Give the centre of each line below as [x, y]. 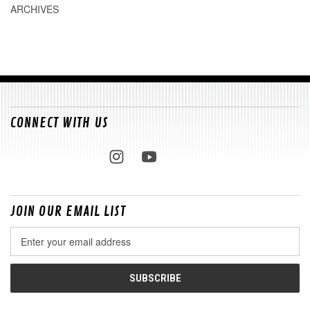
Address [28, 248]
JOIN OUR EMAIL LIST [68, 211]
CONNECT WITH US [60, 122]
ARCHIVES [35, 9]
